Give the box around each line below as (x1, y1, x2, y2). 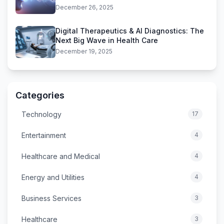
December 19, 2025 (55, 47, 112, 55)
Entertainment (21, 130, 66, 139)
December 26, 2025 (55, 3, 113, 11)
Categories (15, 90, 64, 101)
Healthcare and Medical (21, 151, 100, 160)
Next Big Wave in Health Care (55, 36, 158, 45)
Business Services (21, 193, 81, 202)
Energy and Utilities (21, 172, 84, 181)
